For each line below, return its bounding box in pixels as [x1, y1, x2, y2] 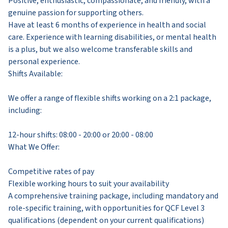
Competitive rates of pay [8, 165, 94, 177]
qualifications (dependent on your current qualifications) [8, 214, 204, 226]
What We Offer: [8, 141, 60, 153]
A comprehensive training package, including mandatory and [8, 190, 218, 202]
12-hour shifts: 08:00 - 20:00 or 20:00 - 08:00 [8, 129, 153, 140]
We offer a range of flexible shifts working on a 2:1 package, [8, 92, 211, 104]
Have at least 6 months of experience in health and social [8, 19, 206, 31]
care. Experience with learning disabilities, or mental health [8, 31, 216, 43]
